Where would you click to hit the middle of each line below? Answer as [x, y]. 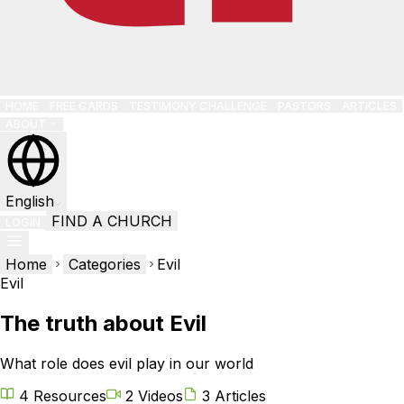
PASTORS [304, 106]
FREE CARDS [84, 106]
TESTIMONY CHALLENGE [198, 106]
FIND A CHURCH [112, 221]
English [30, 201]
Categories [105, 264]
